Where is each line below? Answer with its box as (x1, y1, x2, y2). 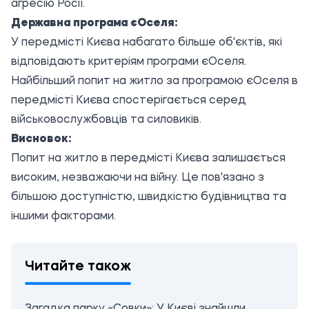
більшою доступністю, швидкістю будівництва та (11, 192, 286, 203)
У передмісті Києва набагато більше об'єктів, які (11, 37, 282, 48)
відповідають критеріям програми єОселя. (11, 57, 246, 68)
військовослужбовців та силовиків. (11, 114, 201, 126)
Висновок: (11, 134, 71, 145)
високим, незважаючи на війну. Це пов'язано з (11, 172, 264, 183)
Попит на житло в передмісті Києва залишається (11, 153, 286, 164)
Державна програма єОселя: (11, 18, 177, 29)
